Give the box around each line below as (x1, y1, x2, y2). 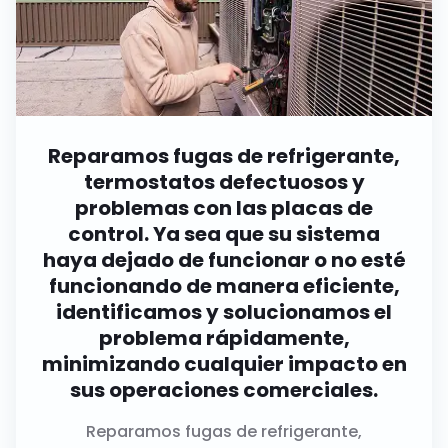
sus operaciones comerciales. (70, 375, 378, 404)
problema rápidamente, (98, 323, 350, 352)
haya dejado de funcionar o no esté (42, 245, 406, 274)
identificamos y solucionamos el (56, 297, 392, 326)
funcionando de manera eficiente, (48, 271, 400, 300)
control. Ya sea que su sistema (68, 219, 380, 248)
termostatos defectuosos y (83, 167, 365, 196)
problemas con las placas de (75, 193, 373, 222)
